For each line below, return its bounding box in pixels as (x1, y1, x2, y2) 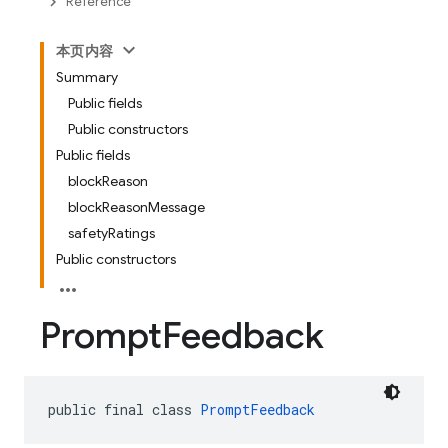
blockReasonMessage (68, 198, 205, 216)
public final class (48, 400, 200, 419)
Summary (56, 68, 118, 86)
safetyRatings (68, 224, 155, 242)
